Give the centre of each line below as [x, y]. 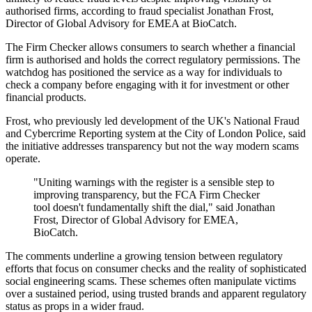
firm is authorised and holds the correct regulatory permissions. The [153, 60]
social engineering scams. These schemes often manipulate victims [151, 281]
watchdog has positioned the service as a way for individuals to [144, 72]
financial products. [46, 97]
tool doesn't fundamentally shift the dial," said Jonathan [154, 208]
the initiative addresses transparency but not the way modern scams [152, 146]
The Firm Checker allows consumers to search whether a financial [150, 47]
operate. [23, 159]
